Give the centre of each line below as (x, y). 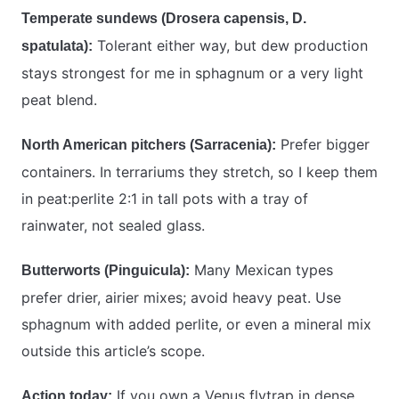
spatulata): (57, 46)
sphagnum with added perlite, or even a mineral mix (196, 325)
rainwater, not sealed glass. (113, 226)
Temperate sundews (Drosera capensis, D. (164, 19)
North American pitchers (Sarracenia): (149, 145)
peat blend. (59, 100)
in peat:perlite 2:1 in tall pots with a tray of (165, 199)
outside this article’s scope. (113, 351)
